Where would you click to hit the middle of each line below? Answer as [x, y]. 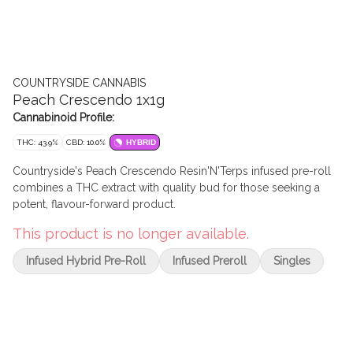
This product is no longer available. [131, 234]
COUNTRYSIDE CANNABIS [79, 83]
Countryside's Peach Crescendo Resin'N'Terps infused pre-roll [172, 171]
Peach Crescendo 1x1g [89, 100]
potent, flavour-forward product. [94, 204]
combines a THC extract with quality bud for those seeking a [166, 188]
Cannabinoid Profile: [63, 117]
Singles [292, 261]
